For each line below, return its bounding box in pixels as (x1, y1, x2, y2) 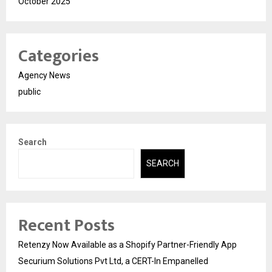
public (18, 87, 41, 97)
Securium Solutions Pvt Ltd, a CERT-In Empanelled (18, 256, 208, 266)
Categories (18, 42, 99, 71)
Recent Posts (18, 211, 115, 240)
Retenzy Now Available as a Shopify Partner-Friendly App (18, 239, 237, 250)
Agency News (18, 70, 70, 81)
